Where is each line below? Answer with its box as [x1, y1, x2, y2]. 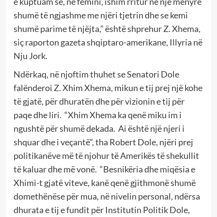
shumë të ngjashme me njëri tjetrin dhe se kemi [13, 9, 188, 20]
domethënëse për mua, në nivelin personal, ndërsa [13, 190, 200, 201]
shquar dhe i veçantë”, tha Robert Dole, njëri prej [13, 136, 193, 147]
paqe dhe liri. [13, 109, 63, 120]
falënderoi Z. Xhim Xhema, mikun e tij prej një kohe [13, 82, 202, 93]
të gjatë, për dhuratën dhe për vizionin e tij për [13, 95, 185, 107]
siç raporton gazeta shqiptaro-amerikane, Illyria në [13, 36, 202, 47]
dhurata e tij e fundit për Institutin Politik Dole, [13, 204, 190, 215]
